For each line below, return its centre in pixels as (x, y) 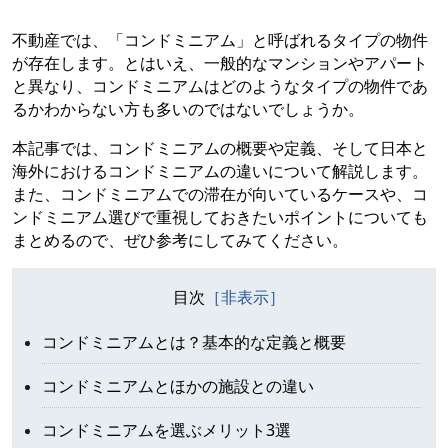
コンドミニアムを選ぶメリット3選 (166, 430)
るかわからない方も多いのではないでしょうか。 (188, 109)
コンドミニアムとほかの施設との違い (178, 386)
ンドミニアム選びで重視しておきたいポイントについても (220, 217)
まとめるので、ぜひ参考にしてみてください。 (180, 240)
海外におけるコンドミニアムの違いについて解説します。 (220, 171)
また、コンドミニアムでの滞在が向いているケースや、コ (220, 194)
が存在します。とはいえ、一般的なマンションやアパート (220, 63)
